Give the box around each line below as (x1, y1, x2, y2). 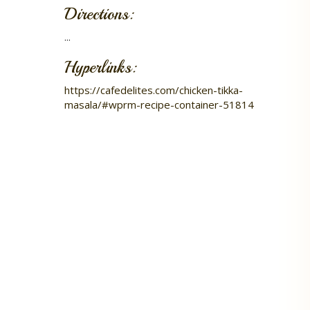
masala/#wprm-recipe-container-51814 (64, 98, 254, 111)
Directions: (64, 3, 134, 24)
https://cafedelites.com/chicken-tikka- (64, 83, 243, 97)
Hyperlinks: (64, 57, 136, 77)
